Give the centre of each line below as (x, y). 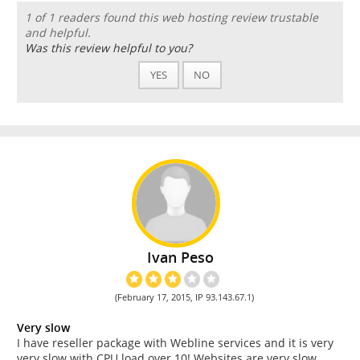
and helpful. (57, 32)
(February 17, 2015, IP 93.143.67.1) (185, 297)
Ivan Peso (180, 257)
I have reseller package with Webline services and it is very (175, 342)
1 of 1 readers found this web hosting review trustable (171, 17)
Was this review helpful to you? (108, 47)
